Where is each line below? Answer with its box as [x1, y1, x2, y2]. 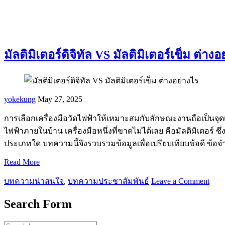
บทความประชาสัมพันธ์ [68, 176, 149, 185]
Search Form [4, 197, 72, 210]
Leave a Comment [151, 176, 209, 185]
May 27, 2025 [38, 94, 82, 103]
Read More [4, 157, 40, 166]
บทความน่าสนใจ [4, 176, 64, 185]
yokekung [4, 94, 36, 103]
